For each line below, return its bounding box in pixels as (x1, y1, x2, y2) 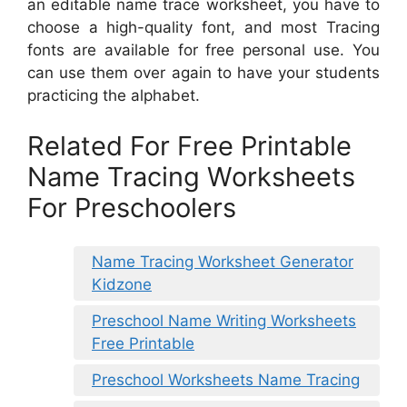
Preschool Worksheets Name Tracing (92, 371, 360, 390)
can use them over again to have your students (27, 64, 380, 83)
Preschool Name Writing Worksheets (92, 312, 356, 331)
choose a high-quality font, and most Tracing (27, 18, 380, 37)
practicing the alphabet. (27, 86, 200, 105)
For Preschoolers (27, 191, 236, 223)
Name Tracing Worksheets (27, 160, 355, 193)
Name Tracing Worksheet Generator (92, 253, 353, 272)
